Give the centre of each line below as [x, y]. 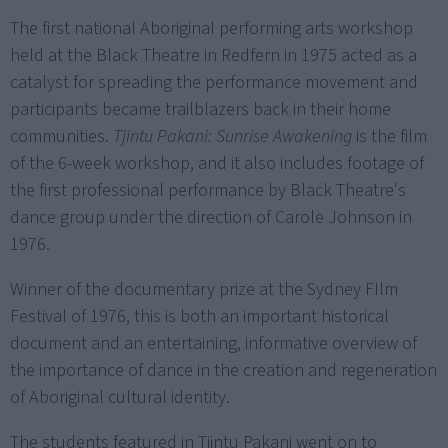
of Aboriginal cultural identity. [120, 397]
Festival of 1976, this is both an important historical [199, 316]
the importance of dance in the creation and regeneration [223, 370]
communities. [61, 136]
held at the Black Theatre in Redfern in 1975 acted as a [213, 55]
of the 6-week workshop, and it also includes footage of [217, 163]
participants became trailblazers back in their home [200, 109]
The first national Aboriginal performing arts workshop [211, 28]
